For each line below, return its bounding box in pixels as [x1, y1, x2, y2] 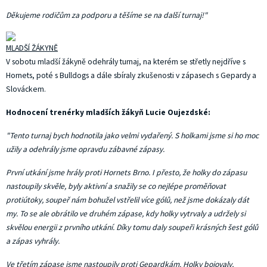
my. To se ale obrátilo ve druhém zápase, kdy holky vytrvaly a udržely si [6, 209, 246, 219]
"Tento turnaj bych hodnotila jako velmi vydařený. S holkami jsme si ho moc [6, 131, 259, 141]
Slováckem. [6, 84, 46, 94]
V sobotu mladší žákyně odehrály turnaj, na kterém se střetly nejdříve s [6, 57, 246, 67]
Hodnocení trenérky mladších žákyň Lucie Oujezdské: [6, 107, 210, 117]
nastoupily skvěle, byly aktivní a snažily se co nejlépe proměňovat [6, 181, 226, 191]
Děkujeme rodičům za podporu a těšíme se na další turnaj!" [6, 10, 207, 20]
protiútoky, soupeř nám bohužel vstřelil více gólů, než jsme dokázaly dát [6, 195, 249, 205]
